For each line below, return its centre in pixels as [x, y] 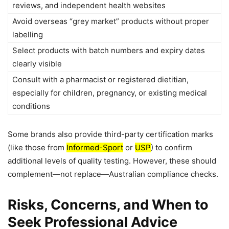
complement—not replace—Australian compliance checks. [113, 174]
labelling [28, 35]
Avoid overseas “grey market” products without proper [111, 21]
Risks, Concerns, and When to [108, 205]
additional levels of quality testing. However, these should [112, 161]
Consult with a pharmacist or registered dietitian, [100, 80]
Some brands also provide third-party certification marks [110, 134]
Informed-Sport [95, 148]
